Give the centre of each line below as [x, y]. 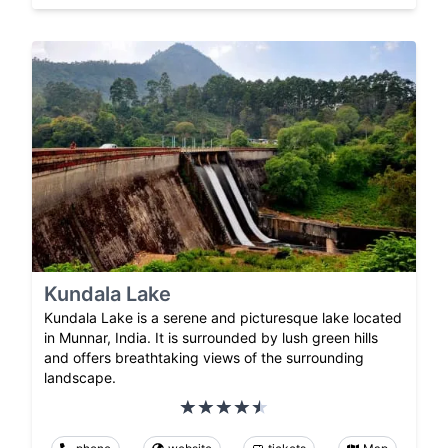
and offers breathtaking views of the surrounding [204, 357]
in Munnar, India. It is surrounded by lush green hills [211, 337]
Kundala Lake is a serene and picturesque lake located [223, 317]
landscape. [80, 377]
